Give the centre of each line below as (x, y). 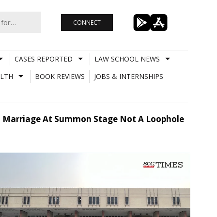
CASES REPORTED (43, 59)
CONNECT (87, 22)
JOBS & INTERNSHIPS (128, 76)
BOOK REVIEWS (60, 76)
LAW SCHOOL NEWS (127, 59)
